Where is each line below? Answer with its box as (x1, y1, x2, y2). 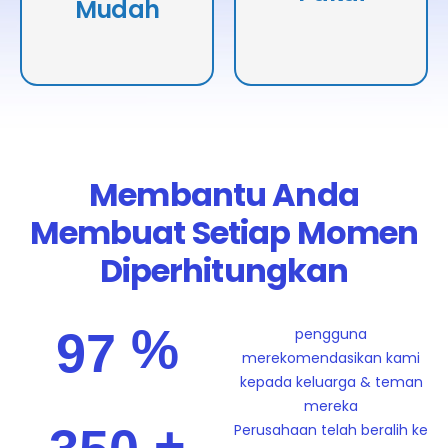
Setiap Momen (191, 210, 419, 256)
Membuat (29, 210, 192, 256)
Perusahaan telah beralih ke (234, 420, 428, 441)
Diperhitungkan (99, 248, 349, 294)
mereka (304, 396, 358, 417)
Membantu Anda (89, 172, 359, 218)
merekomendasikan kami (242, 348, 420, 369)
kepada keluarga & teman (239, 372, 423, 393)
